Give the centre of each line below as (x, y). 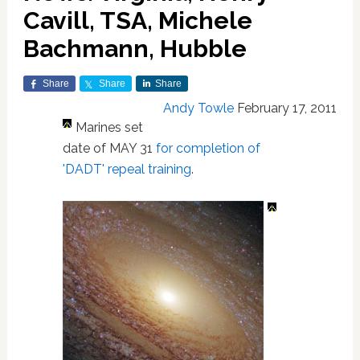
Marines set (109, 127)
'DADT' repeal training (127, 169)
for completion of (208, 148)
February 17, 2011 (287, 108)
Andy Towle (199, 108)
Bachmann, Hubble (135, 49)
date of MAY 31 (109, 148)
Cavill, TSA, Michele (137, 20)
